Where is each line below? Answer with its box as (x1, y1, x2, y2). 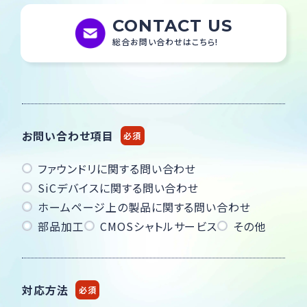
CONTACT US (112, 15, 232, 36)
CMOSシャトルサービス (99, 217, 218, 234)
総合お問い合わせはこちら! (112, 35, 218, 47)
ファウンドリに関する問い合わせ (38, 160, 197, 177)
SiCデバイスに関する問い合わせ (38, 179, 199, 196)
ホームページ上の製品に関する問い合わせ (38, 198, 251, 215)
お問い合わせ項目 (22, 127, 114, 144)
